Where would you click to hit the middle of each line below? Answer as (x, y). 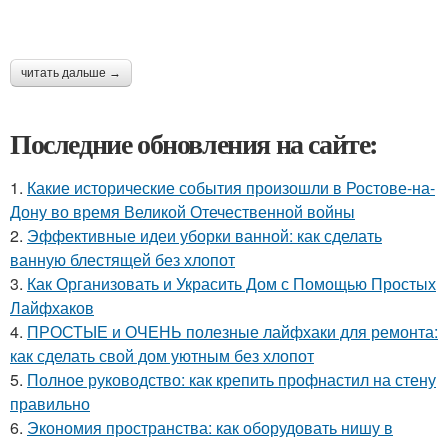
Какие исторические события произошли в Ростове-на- (231, 187)
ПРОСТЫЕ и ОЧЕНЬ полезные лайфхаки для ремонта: (232, 331)
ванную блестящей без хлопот (122, 259)
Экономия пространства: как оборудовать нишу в (210, 427)
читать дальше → (71, 72)
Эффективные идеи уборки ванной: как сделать (204, 235)
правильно (50, 403)
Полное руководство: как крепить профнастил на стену (231, 379)
